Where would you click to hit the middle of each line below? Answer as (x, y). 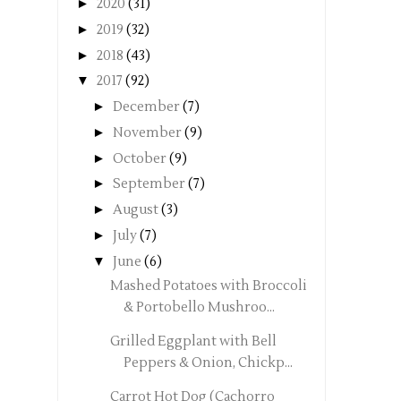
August (136, 210)
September (149, 184)
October (140, 158)
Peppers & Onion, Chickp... (208, 363)
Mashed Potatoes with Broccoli (208, 286)
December (146, 107)
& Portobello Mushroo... (199, 308)
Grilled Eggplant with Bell (193, 342)
